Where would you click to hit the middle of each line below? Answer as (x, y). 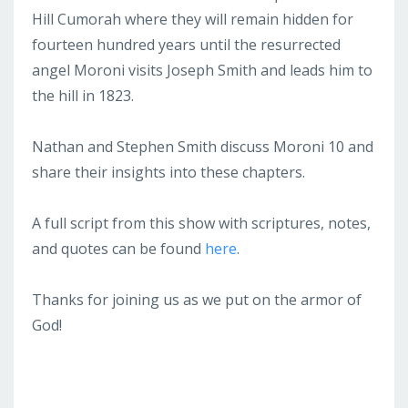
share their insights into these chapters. (168, 172)
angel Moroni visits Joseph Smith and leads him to (202, 70)
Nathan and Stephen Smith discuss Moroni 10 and (203, 146)
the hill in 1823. (83, 95)
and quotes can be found (118, 248)
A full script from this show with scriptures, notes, (201, 223)
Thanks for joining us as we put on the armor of (197, 299)
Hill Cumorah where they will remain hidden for (193, 19)
